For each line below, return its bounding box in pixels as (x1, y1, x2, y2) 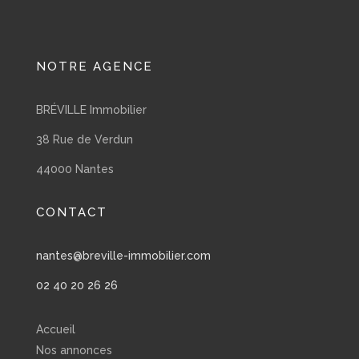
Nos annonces (35, 343, 112, 357)
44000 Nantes (35, 162, 114, 175)
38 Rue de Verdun (35, 132, 133, 146)
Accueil (35, 322, 75, 336)
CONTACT (35, 204, 107, 220)
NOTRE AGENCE (35, 58, 153, 74)
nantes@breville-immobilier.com (35, 248, 211, 262)
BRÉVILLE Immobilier (35, 103, 147, 116)
